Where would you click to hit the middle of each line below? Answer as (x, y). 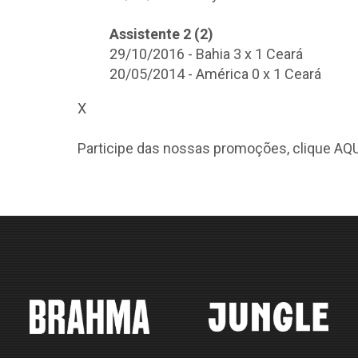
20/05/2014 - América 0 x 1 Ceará (215, 74)
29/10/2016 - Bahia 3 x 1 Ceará (206, 54)
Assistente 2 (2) (161, 34)
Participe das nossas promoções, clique (206, 148)
